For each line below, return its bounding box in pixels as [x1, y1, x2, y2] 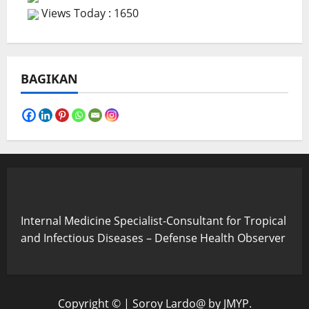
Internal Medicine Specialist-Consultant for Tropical [21, 212, 286, 228]
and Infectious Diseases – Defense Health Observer [21, 230, 286, 246]
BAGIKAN [21, 70, 78, 87]
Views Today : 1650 [39, 5, 139, 21]
